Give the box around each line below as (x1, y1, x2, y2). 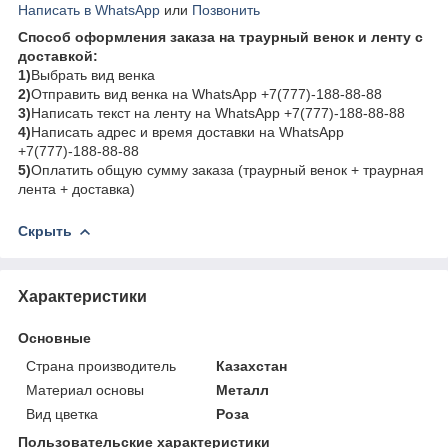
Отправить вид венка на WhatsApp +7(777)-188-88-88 (31, 85, 382, 102)
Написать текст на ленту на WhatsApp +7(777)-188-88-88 (31, 104, 405, 121)
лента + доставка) (18, 180, 135, 197)
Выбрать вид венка (31, 66, 155, 83)
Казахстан (216, 357, 288, 374)
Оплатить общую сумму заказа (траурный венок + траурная (31, 161, 424, 178)
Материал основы (26, 381, 144, 398)
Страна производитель (26, 357, 176, 374)
